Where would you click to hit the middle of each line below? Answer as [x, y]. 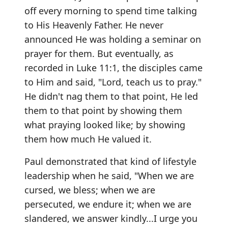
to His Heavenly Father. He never [94, 25]
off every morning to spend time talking [111, 10]
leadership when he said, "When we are [109, 175]
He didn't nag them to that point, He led [111, 96]
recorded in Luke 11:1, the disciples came [113, 67]
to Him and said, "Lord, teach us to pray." [113, 82]
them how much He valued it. [88, 139]
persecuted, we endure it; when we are [108, 204]
